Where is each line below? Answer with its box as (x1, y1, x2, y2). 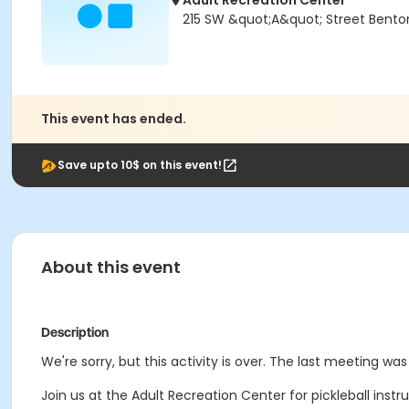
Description (41, 325, 109, 340)
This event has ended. (41, 110, 186, 128)
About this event (41, 256, 181, 278)
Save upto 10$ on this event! (58, 157, 222, 173)
